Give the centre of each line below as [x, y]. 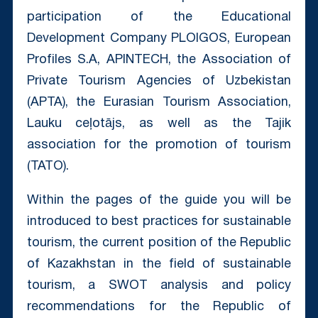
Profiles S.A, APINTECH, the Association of [159, 60]
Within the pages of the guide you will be [159, 200]
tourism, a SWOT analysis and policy [159, 285]
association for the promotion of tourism [159, 145]
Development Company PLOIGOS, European [159, 38]
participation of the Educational [159, 17]
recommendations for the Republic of [159, 307]
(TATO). [48, 166]
